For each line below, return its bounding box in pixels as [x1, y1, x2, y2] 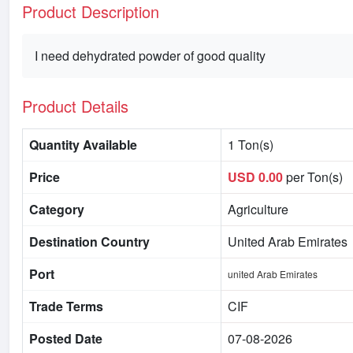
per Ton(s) [286, 167, 343, 186]
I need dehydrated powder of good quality [35, 46, 266, 65]
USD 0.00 [228, 167, 286, 186]
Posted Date [29, 329, 102, 347]
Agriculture [228, 199, 288, 218]
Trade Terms [29, 296, 103, 315]
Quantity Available [29, 135, 137, 154]
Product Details [22, 94, 128, 117]
